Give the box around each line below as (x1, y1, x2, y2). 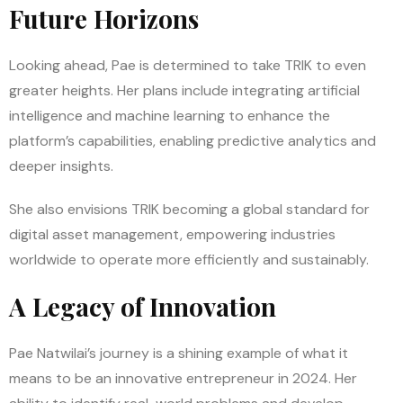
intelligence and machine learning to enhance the (9, 105, 330, 125)
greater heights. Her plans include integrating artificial (9, 80, 360, 100)
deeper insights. (9, 156, 113, 175)
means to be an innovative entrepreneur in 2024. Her (9, 368, 357, 388)
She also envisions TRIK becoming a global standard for (9, 199, 370, 219)
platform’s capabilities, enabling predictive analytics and (9, 130, 376, 150)
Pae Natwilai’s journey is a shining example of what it (9, 343, 348, 363)
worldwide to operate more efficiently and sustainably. (9, 249, 369, 269)
